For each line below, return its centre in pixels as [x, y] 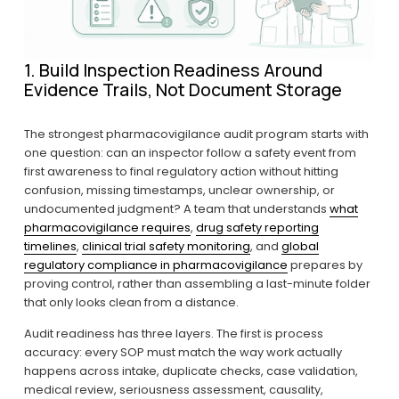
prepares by [325, 265]
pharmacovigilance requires [107, 228]
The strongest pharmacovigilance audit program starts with [196, 134]
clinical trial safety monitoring [166, 247]
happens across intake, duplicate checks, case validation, [191, 371]
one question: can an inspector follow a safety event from [190, 153]
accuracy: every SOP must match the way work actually [183, 353]
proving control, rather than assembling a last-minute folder [197, 284]
